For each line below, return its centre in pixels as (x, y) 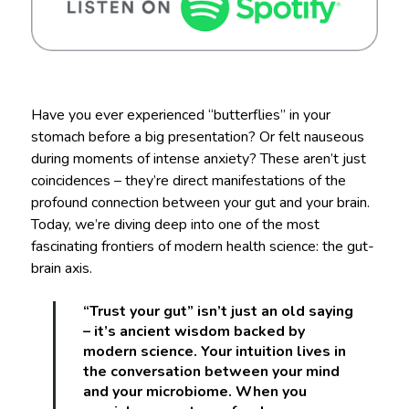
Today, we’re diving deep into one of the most (175, 224)
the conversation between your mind (211, 371)
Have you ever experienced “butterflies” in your (180, 115)
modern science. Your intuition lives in (214, 351)
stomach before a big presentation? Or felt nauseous (197, 136)
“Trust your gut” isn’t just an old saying (218, 311)
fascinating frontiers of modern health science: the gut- (202, 246)
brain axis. (61, 268)
